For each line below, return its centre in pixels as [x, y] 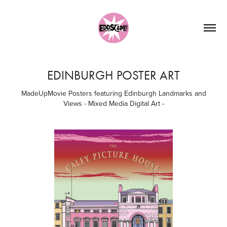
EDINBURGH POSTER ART [113, 75]
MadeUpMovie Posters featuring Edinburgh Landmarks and [113, 93]
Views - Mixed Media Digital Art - [113, 103]
